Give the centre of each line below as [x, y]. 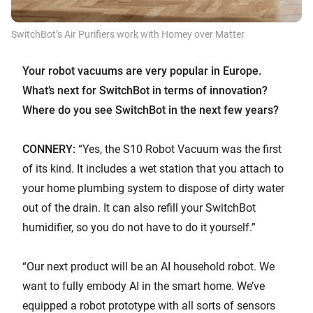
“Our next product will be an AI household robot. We [148, 267]
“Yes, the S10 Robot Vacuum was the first [179, 150]
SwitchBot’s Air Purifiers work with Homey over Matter [128, 35]
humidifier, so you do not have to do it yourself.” [139, 228]
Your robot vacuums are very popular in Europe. [142, 71]
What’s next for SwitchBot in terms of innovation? [145, 91]
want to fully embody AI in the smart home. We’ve [144, 286]
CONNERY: [49, 150]
